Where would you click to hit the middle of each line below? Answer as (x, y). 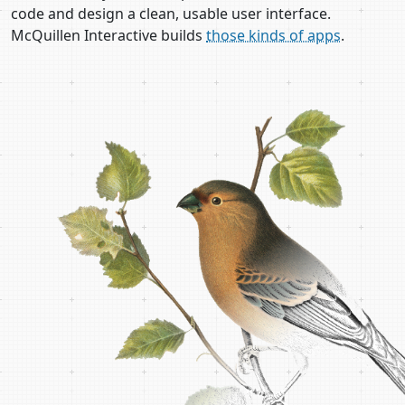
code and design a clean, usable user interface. (171, 14)
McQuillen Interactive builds (108, 35)
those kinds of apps (273, 35)
